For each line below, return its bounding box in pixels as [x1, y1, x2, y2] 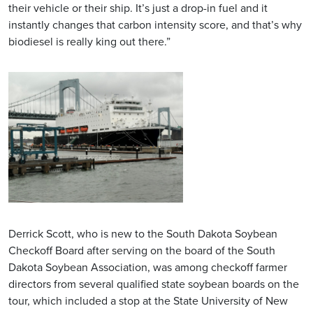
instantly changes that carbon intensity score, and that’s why [8, 17, 302, 33]
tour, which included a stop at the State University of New [8, 293, 288, 309]
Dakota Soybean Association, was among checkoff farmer [8, 259, 287, 275]
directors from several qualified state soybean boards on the [8, 276, 299, 292]
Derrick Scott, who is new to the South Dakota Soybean [8, 226, 277, 242]
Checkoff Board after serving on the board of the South [8, 242, 275, 259]
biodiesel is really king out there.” [8, 34, 170, 50]
